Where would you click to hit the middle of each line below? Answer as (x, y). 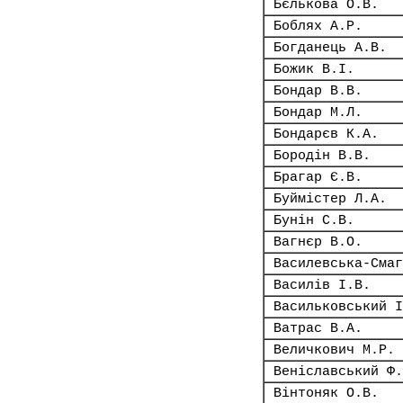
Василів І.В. (322, 285)
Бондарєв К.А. (326, 134)
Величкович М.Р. (334, 350)
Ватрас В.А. (318, 328)
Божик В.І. (314, 69)
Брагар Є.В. (318, 177)
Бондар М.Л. (318, 112)
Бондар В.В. (318, 91)
